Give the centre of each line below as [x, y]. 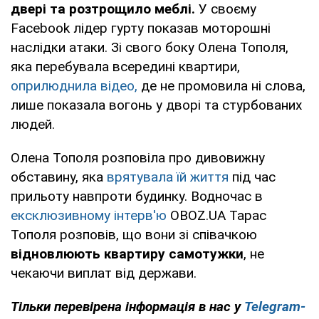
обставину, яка [59, 177]
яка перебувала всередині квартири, [125, 66]
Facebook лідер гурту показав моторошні [141, 28]
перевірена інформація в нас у [149, 306]
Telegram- [275, 306]
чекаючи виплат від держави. [104, 273]
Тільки [31, 306]
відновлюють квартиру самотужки [127, 253]
